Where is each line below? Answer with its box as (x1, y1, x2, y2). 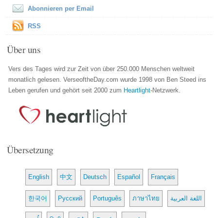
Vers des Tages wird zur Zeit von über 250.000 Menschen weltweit (8, 65, 195, 73)
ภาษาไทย (132, 194, 160, 202)
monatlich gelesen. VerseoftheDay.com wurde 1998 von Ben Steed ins (8, 75, 207, 83)
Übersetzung (7, 143, 54, 156)
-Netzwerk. (150, 86, 181, 94)
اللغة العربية (170, 194, 202, 202)
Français (151, 173, 176, 181)
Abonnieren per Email (28, 4, 94, 12)
